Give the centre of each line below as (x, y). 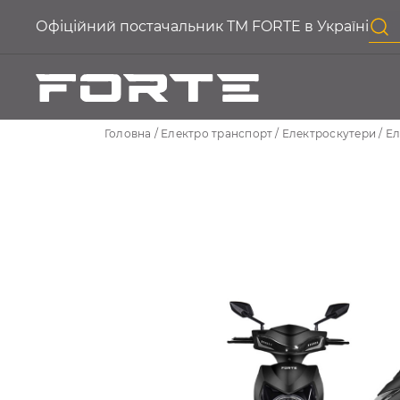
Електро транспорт (217, 133)
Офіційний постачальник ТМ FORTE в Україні (202, 26)
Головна (128, 133)
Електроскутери (329, 133)
